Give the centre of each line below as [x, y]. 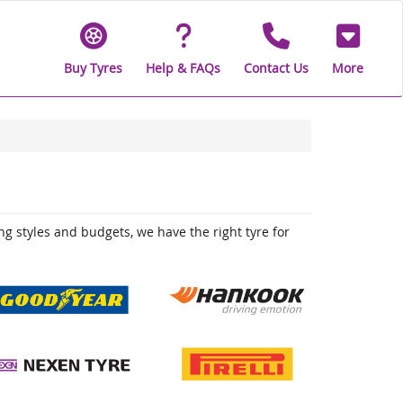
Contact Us [276, 67]
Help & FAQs [183, 67]
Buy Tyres [93, 67]
